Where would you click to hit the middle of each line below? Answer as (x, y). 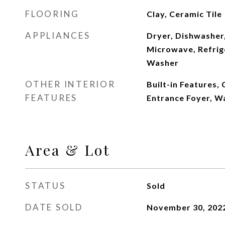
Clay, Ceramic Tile (184, 14)
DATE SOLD (54, 207)
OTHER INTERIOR (70, 84)
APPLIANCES (58, 35)
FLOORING (52, 14)
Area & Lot (68, 150)
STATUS (45, 186)
